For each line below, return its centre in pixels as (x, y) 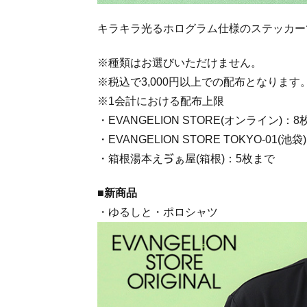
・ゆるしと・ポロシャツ (158, 212)
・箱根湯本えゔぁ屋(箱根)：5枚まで (186, 158)
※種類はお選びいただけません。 (180, 62)
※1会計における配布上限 (161, 101)
